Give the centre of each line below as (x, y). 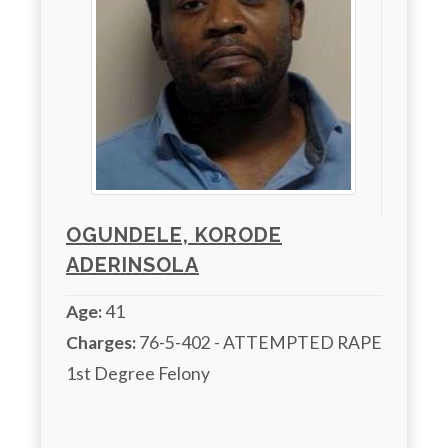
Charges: (101, 342)
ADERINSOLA (132, 264)
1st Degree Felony (139, 373)
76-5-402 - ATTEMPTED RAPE (259, 342)
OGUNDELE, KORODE (174, 234)
